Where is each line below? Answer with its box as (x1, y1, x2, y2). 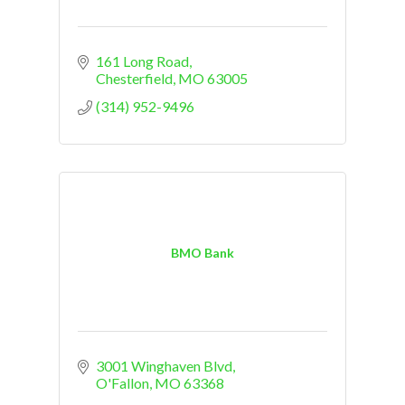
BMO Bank (171, 244, 234, 260)
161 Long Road (96, 52, 189, 71)
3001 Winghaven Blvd (96, 357, 232, 375)
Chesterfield (96, 70, 173, 88)
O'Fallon (96, 374, 149, 392)
